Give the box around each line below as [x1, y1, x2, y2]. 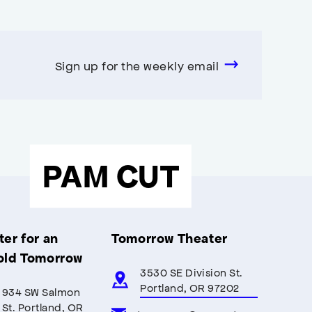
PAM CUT [42, 157, 180, 194]
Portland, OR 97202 [140, 280, 240, 294]
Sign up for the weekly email [54, 57, 219, 73]
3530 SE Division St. [140, 265, 243, 279]
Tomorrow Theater [111, 230, 228, 246]
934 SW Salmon [2, 284, 81, 298]
